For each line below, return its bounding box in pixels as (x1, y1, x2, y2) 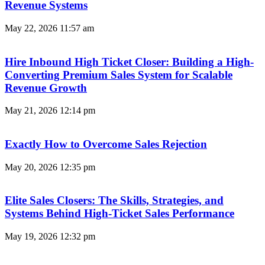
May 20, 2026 (5, 161, 60, 172)
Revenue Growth (5, 81, 87, 94)
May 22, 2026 (5, 22, 60, 33)
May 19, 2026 (5, 231, 60, 242)
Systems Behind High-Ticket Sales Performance (5, 207, 234, 220)
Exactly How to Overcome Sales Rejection (5, 137, 207, 150)
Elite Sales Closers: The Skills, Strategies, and (5, 194, 224, 207)
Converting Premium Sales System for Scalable (5, 68, 232, 81)
